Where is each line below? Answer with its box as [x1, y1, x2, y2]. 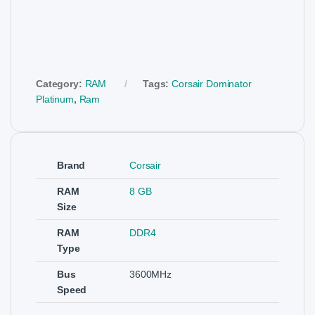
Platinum [36, 94, 74, 105]
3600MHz [129, 269, 172, 281]
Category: [36, 78, 85, 90]
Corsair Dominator [172, 78, 252, 90]
